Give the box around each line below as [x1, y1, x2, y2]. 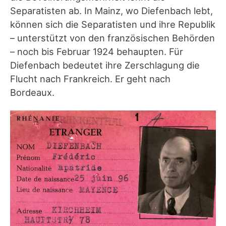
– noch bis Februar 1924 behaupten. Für [10, 46, 183, 58]
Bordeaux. [10, 87, 54, 98]
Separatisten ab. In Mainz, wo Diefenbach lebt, [10, 5, 213, 17]
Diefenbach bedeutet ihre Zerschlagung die [10, 60, 200, 71]
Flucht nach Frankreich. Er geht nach [10, 73, 171, 85]
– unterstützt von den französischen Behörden [10, 32, 215, 44]
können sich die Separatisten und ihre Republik [10, 19, 215, 30]
